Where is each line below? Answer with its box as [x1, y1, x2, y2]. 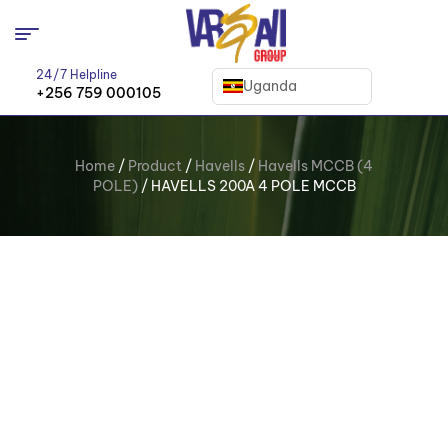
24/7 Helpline [36, 67, 118, 83]
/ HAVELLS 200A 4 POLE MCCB [137, 177, 356, 196]
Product [128, 157, 182, 176]
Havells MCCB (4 [258, 157, 373, 176]
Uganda [243, 76, 298, 95]
